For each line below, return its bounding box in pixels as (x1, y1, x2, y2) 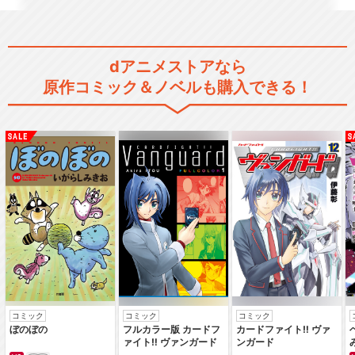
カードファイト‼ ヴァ (235, 323, 330, 336)
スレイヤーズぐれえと (173, 168, 292, 183)
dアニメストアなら (109, 57, 246, 77)
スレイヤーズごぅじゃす (173, 265, 304, 281)
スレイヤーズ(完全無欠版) (173, 71, 314, 86)
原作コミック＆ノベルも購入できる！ (43, 78, 312, 97)
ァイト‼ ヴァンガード (122, 336, 217, 349)
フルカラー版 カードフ (122, 323, 220, 336)
